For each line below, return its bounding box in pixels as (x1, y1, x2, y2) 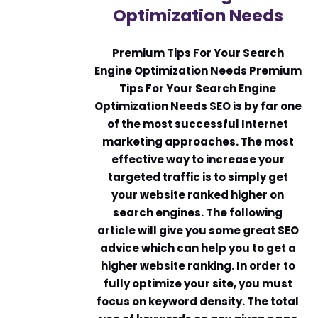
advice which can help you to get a (99, 240, 296, 256)
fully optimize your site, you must (103, 275, 292, 291)
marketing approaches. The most (102, 133, 294, 149)
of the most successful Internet (107, 116, 289, 131)
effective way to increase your (111, 151, 285, 167)
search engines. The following (113, 204, 283, 220)
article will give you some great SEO (97, 222, 299, 238)
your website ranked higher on (111, 187, 285, 202)
